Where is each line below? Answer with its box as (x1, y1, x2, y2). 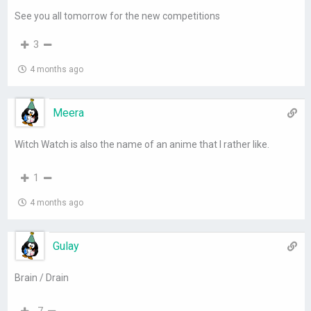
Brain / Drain (15, 272, 69, 284)
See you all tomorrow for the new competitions (15, 10, 221, 22)
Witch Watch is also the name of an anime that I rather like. (15, 139, 270, 151)
